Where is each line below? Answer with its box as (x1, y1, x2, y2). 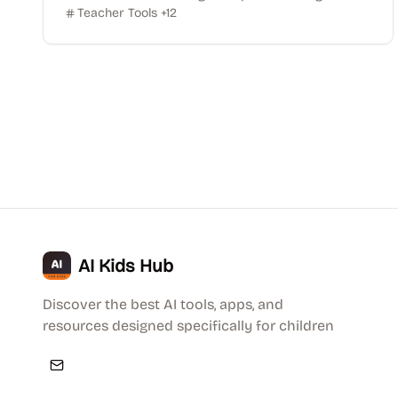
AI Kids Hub (78, 255, 173, 276)
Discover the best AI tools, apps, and (43, 296, 283, 313)
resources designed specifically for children (43, 317, 334, 334)
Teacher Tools (77, 5, 157, 20)
